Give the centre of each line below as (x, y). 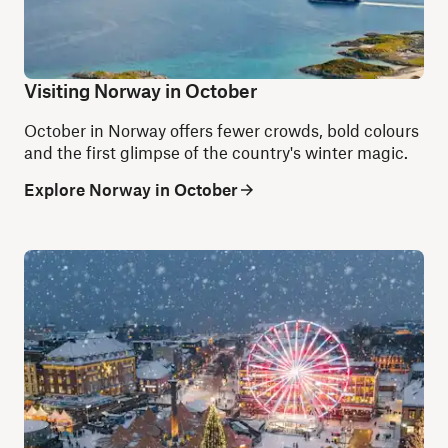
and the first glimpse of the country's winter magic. (216, 152)
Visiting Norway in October (140, 90)
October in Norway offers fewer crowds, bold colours (221, 130)
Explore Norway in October (131, 188)
